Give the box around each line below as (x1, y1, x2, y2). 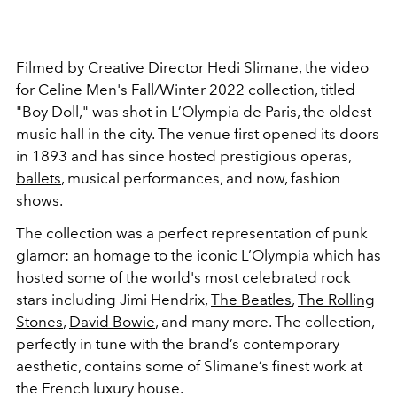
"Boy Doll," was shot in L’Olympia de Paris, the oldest (16, 103, 371, 121)
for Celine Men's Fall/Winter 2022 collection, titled (16, 81, 355, 98)
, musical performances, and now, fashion (61, 169, 340, 187)
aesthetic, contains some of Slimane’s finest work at (16, 357, 362, 375)
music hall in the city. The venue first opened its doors (16, 125, 379, 143)
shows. (16, 191, 63, 209)
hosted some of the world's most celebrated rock (16, 269, 351, 286)
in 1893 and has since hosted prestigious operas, (16, 147, 351, 165)
